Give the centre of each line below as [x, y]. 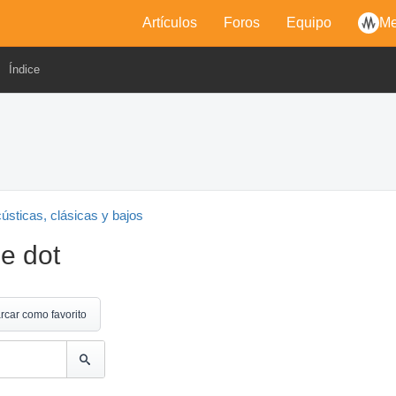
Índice [24, 69]
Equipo [309, 23]
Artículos [170, 23]
